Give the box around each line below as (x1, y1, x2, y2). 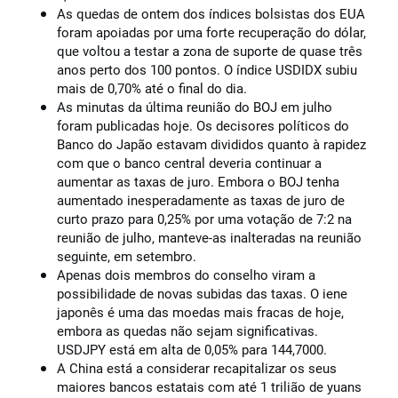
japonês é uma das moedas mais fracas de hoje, (57, 304, 344, 322)
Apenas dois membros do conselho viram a (57, 267, 315, 284)
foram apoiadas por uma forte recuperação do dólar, (57, 24, 366, 42)
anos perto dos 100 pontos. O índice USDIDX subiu (57, 61, 357, 79)
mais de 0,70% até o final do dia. (57, 80, 251, 98)
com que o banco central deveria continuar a (57, 155, 322, 172)
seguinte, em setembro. (57, 248, 196, 266)
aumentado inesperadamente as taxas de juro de (57, 192, 345, 210)
